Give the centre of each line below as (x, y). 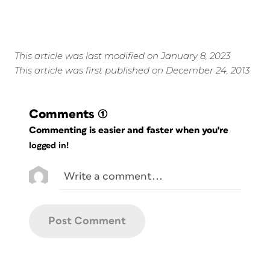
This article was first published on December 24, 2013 (132, 71)
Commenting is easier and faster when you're (130, 130)
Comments (62, 115)
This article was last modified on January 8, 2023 (122, 56)
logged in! (49, 146)
